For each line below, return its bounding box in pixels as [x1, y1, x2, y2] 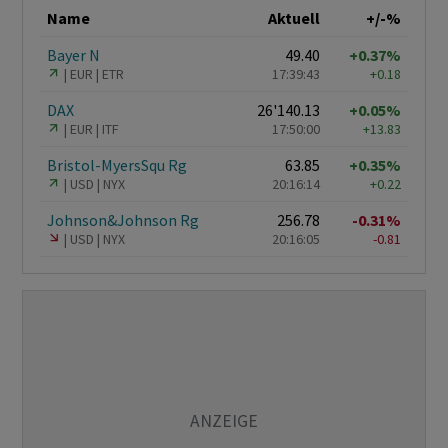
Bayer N [47, 45, 100, 66]
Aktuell [268, 8, 320, 29]
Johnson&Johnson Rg [47, 210, 199, 231]
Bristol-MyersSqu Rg [47, 155, 187, 176]
